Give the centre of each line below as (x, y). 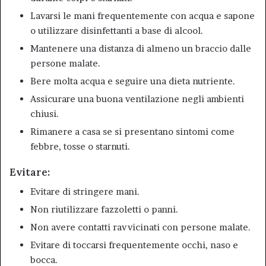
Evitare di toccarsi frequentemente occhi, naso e (134, 245)
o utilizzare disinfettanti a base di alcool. (117, 30)
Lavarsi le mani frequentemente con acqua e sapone (142, 15)
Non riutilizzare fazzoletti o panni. (104, 210)
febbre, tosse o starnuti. (80, 146)
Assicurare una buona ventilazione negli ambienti (137, 99)
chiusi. (45, 113)
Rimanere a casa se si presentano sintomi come (132, 131)
